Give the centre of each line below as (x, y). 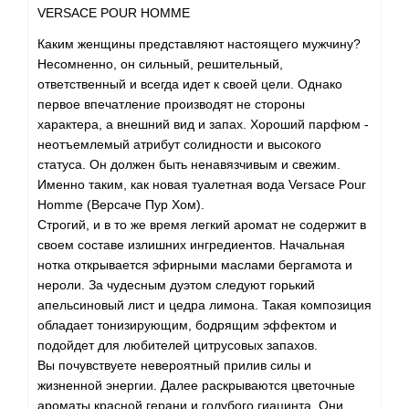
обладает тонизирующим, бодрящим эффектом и (187, 325)
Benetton (51, 283)
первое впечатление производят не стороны (171, 105)
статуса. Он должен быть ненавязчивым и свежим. (189, 165)
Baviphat (50, 146)
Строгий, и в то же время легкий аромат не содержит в (202, 225)
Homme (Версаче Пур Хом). (121, 205)
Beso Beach (63, 374)
